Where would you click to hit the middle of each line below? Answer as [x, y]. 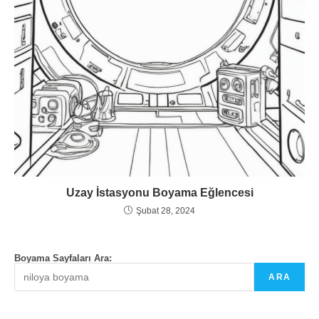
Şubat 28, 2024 [166, 211]
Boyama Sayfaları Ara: [63, 258]
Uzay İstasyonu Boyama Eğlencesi [159, 193]
